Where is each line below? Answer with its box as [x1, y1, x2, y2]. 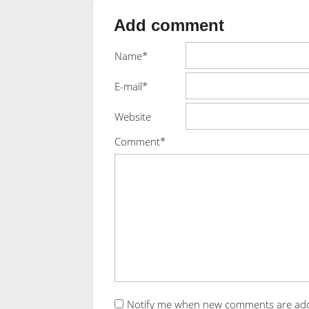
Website [114, 109, 151, 123]
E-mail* [114, 79, 148, 93]
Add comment [113, 16, 224, 35]
